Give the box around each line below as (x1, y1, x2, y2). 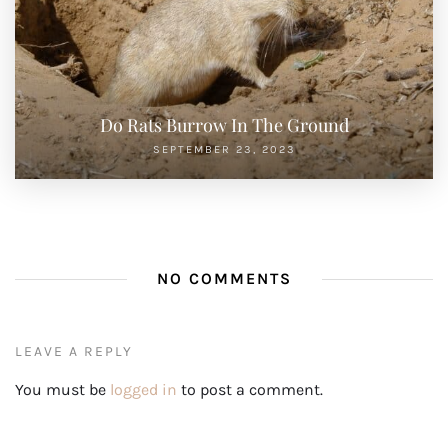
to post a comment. (177, 380, 323, 400)
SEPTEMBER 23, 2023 (152, 143, 296, 157)
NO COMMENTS (156, 269, 292, 289)
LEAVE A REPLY (15, 343, 133, 361)
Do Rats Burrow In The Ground (99, 113, 349, 138)
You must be (15, 380, 110, 400)
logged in (110, 380, 177, 400)
